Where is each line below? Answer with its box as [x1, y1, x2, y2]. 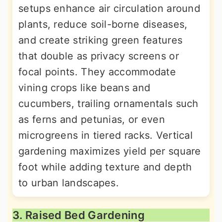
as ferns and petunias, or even [18, 113, 165, 126]
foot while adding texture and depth [18, 161, 192, 173]
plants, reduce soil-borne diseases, [18, 18, 188, 31]
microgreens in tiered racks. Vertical [18, 129, 193, 142]
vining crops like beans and [18, 82, 151, 94]
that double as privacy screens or [18, 50, 179, 62]
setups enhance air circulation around [18, 2, 201, 15]
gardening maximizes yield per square [18, 145, 201, 158]
